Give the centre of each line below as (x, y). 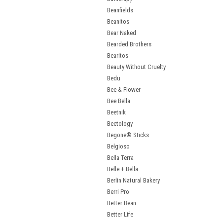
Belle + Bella (123, 169)
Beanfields (120, 10)
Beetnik (116, 112)
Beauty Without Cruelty (136, 67)
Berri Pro (118, 192)
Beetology (120, 124)
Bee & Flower (124, 90)
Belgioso (118, 146)
